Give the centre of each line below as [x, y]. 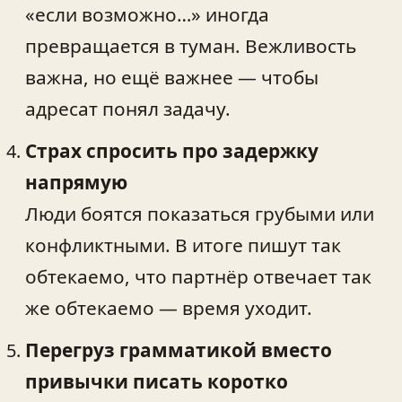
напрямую [76, 182]
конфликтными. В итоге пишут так [183, 245]
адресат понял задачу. [128, 108]
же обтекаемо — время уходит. [169, 307]
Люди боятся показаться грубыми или [200, 213]
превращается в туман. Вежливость [191, 45]
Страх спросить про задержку [172, 150]
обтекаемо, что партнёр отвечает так [198, 276]
